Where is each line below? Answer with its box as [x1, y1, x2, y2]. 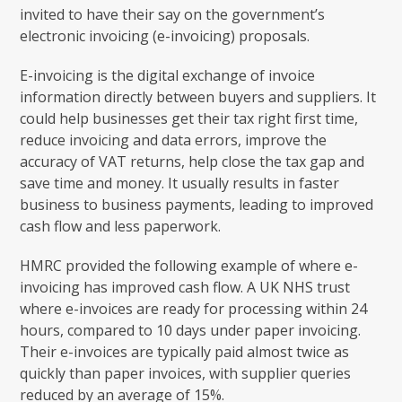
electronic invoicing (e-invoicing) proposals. [20, 25, 310, 46]
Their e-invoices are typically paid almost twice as [20, 341, 350, 362]
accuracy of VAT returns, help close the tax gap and [20, 151, 365, 171]
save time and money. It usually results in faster [20, 172, 340, 193]
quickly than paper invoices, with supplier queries [20, 363, 352, 383]
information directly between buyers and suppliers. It [20, 86, 377, 107]
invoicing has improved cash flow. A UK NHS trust [20, 276, 351, 297]
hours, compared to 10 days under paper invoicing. [20, 319, 362, 340]
